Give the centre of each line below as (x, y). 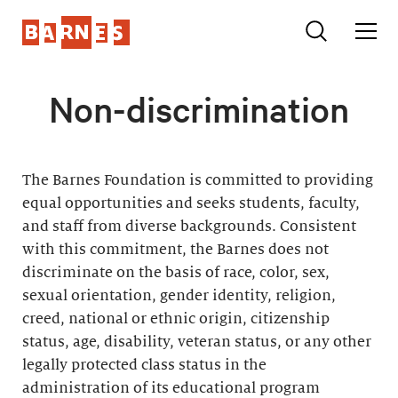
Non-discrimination (199, 109)
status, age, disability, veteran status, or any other (197, 342)
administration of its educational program (171, 388)
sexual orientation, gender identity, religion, (179, 296)
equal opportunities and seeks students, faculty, (191, 203)
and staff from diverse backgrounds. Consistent (189, 227)
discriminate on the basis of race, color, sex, (176, 273)
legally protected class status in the (144, 365)
